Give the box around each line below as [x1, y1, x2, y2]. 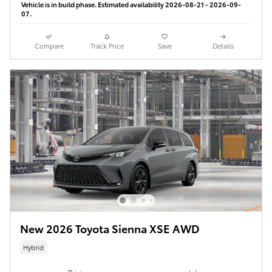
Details [212, 40, 234, 50]
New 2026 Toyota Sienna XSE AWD [20, 220, 200, 236]
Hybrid [23, 242, 44, 252]
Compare [34, 40, 64, 50]
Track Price [90, 40, 124, 50]
